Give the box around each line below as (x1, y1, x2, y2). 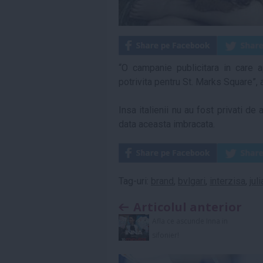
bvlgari (178, 176, 205, 187)
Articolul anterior (133, 199, 242, 215)
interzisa (210, 176, 245, 187)
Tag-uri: (119, 176, 151, 187)
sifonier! (151, 230, 179, 240)
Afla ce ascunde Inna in (151, 216, 228, 226)
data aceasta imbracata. (119, 119, 215, 130)
